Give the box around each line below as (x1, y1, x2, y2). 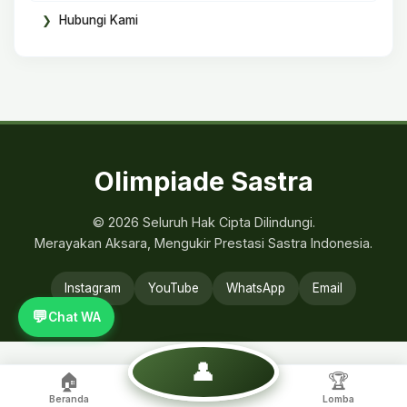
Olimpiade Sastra (94, 165, 313, 197)
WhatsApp (226, 281, 285, 295)
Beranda (48, 393, 89, 405)
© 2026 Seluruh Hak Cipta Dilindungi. (92, 214, 315, 230)
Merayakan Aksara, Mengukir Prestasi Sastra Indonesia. (35, 235, 372, 251)
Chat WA (48, 309, 101, 324)
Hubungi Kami (59, 13, 138, 27)
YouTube (148, 281, 199, 295)
